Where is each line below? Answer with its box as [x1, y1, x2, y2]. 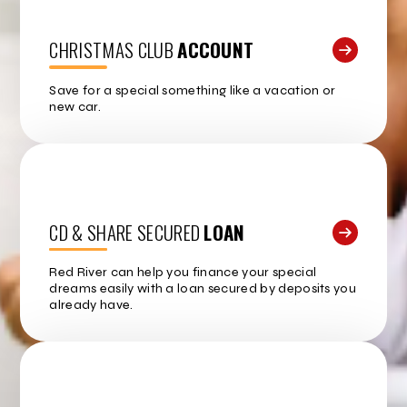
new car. [49, 98, 101, 114]
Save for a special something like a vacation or [49, 82, 336, 98]
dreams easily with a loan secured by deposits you [49, 281, 357, 297]
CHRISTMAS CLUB [49, 35, 178, 64]
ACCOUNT [177, 35, 254, 64]
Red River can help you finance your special [49, 264, 317, 281]
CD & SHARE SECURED [49, 217, 204, 246]
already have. [49, 297, 134, 313]
